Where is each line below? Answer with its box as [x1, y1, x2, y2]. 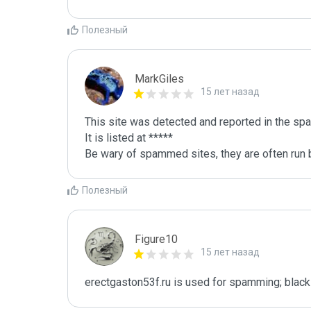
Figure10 [135, 233, 178, 246]
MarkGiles [135, 72, 184, 85]
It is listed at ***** [85, 131, 173, 144]
